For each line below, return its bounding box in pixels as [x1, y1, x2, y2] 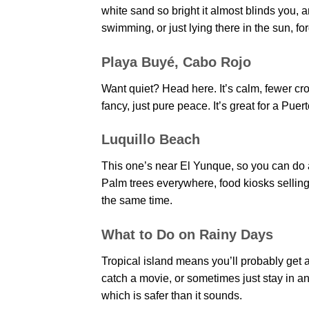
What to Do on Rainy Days [101, 227, 273, 243]
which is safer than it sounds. [101, 290, 242, 302]
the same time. [101, 195, 172, 207]
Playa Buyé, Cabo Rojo [101, 54, 251, 70]
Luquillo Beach [101, 132, 200, 148]
